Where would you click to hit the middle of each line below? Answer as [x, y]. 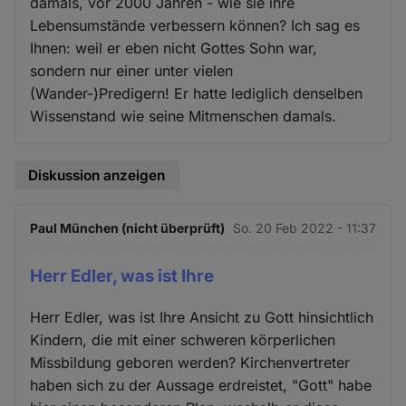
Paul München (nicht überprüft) [128, 228]
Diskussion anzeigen [97, 175]
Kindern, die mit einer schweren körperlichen [183, 340]
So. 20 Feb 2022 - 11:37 [304, 228]
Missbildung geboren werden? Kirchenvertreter [190, 363]
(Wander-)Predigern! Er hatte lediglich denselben [197, 93]
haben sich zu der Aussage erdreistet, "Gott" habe [201, 386]
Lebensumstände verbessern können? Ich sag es [195, 25]
